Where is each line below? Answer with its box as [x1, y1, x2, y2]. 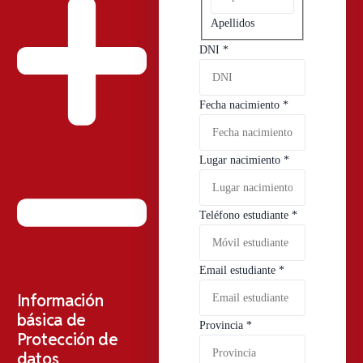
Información [16, 289, 104, 311]
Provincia [199, 319, 246, 332]
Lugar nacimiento [199, 154, 284, 167]
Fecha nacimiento [199, 99, 283, 112]
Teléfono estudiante [199, 209, 292, 222]
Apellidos [211, 16, 254, 29]
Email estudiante [199, 264, 279, 277]
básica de [16, 309, 87, 331]
